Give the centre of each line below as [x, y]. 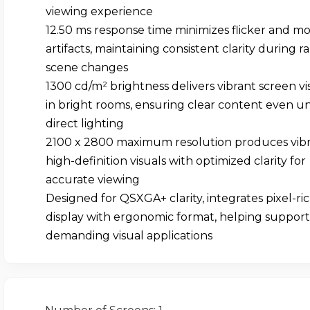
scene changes [86, 68]
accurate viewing [92, 180]
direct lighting [84, 124]
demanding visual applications [129, 236]
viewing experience [99, 12]
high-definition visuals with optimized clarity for [175, 161]
